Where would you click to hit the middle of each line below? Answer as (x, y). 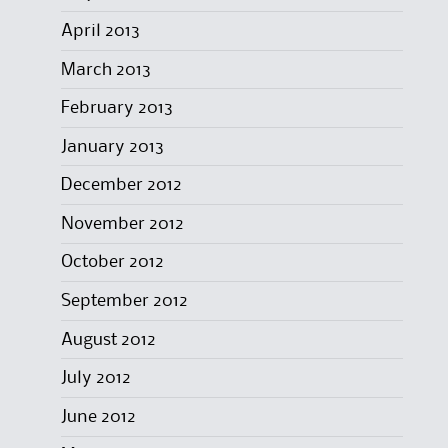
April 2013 (100, 30)
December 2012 (121, 185)
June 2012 (98, 416)
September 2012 (124, 301)
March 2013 (105, 69)
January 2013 (112, 146)
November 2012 (122, 223)
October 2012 (112, 262)
